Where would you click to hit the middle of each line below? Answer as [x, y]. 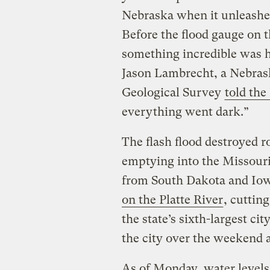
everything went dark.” [185, 112]
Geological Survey [173, 93]
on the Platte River [172, 200]
